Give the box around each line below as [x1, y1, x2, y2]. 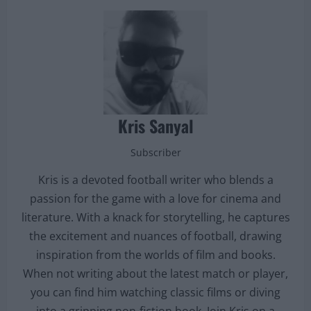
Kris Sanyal [117, 112, 194, 138]
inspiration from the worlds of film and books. [35, 246, 276, 262]
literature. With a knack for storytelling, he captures [21, 209, 290, 225]
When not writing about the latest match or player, [23, 265, 288, 281]
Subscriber [130, 145, 181, 159]
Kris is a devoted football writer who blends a [37, 171, 274, 187]
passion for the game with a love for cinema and [30, 190, 281, 206]
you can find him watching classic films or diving [31, 284, 280, 300]
